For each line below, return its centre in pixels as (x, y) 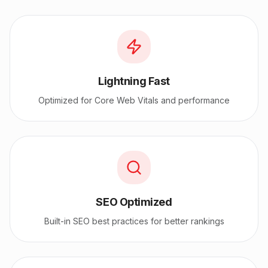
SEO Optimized (134, 202)
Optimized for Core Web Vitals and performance (134, 100)
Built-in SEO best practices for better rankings (134, 221)
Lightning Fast (134, 81)
